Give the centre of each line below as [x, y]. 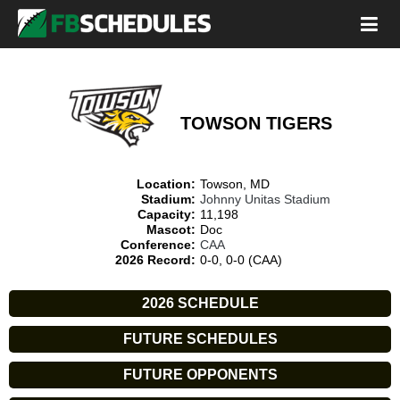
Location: [166, 184]
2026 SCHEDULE [200, 303]
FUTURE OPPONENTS [200, 375]
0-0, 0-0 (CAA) [241, 260]
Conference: [158, 245]
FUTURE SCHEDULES [200, 339]
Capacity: [167, 214]
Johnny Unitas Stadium [265, 199]
